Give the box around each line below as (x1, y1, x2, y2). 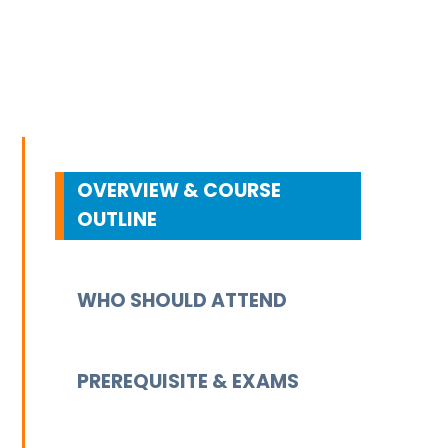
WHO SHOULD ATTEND (76, 287, 287, 315)
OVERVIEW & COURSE (76, 177, 281, 205)
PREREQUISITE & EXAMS (76, 368, 299, 396)
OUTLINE (76, 206, 157, 234)
